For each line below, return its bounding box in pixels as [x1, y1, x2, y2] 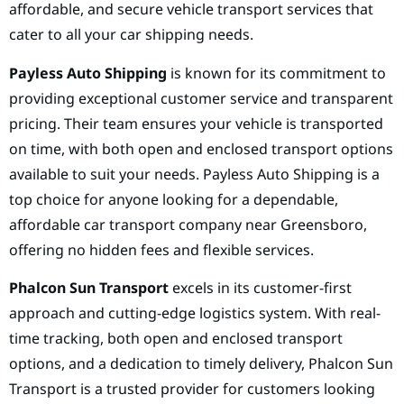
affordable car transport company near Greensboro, [9, 214, 367, 234]
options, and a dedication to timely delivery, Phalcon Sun [9, 353, 393, 373]
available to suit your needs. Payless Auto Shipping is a [9, 163, 380, 184]
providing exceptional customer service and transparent [9, 87, 393, 108]
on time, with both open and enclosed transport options [9, 138, 393, 159]
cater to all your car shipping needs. [9, 24, 253, 45]
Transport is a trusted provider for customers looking [9, 378, 375, 399]
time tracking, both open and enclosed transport [9, 327, 343, 348]
